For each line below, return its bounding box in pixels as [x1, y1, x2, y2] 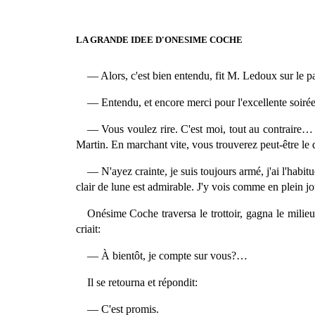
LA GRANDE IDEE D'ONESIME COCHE [75, 34, 243, 45]
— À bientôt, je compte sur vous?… [86, 249, 247, 262]
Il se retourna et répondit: [86, 276, 198, 288]
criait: [75, 222, 101, 235]
